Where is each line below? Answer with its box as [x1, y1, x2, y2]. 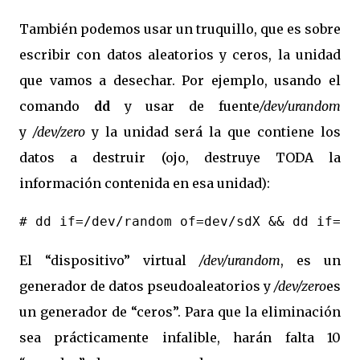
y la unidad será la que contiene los [84, 124, 342, 140]
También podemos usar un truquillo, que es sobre [19, 21, 341, 37]
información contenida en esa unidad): [19, 175, 270, 191]
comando [19, 98, 94, 114]
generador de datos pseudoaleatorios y [19, 278, 274, 294]
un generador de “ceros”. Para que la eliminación [19, 304, 341, 320]
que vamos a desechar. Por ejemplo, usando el [19, 72, 341, 88]
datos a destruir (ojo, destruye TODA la [19, 149, 341, 166]
